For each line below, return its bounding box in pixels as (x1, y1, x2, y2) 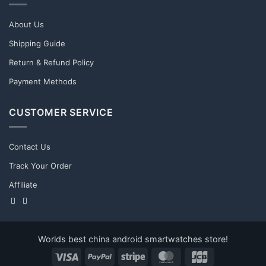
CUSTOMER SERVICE (9, 106, 113, 118)
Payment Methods (9, 76, 77, 86)
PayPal (111, 250, 138, 261)
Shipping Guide (9, 38, 65, 48)
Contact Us (9, 142, 50, 152)
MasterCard (178, 250, 224, 261)
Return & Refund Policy (9, 57, 94, 67)
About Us (9, 19, 44, 29)
